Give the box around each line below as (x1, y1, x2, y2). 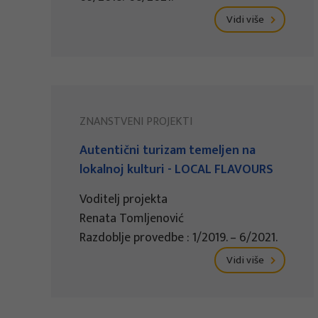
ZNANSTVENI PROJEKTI (79, 112, 192, 132)
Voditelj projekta (79, 189, 168, 211)
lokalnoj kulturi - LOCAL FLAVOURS (79, 159, 273, 181)
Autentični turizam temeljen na (79, 140, 256, 162)
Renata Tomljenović (79, 208, 184, 230)
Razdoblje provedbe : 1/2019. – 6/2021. (79, 227, 278, 249)
